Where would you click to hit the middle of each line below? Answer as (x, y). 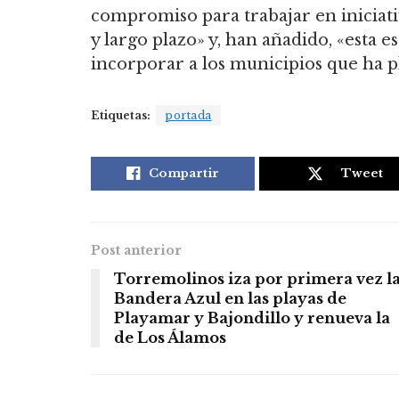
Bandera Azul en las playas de (230, 299)
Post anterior (136, 251)
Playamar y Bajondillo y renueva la (252, 318)
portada (188, 116)
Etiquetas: (121, 116)
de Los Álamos (170, 338)
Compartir (183, 174)
